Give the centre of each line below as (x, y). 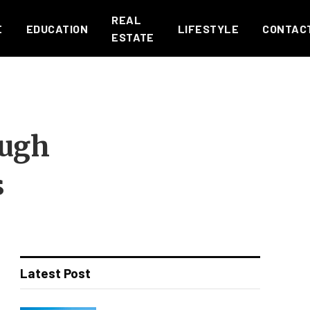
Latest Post (55, 273)
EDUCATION (57, 28)
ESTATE (133, 37)
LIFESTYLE (208, 28)
